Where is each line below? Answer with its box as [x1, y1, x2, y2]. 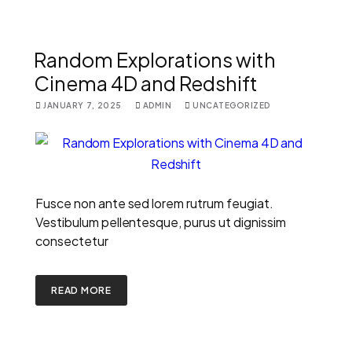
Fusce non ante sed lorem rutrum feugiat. [35, 194, 273, 211]
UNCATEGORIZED [192, 100, 270, 110]
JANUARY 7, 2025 [43, 100, 122, 110]
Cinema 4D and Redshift [34, 70, 258, 96]
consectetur [35, 232, 108, 249]
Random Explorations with [34, 46, 276, 72]
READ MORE [51, 284, 112, 296]
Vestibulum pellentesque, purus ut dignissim [35, 213, 286, 230]
